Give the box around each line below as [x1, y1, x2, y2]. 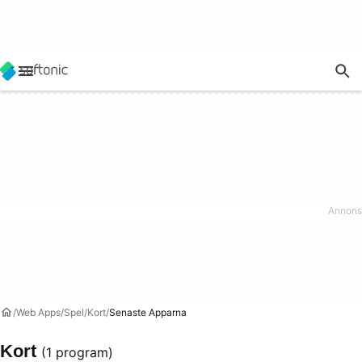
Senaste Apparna [109, 306, 187, 318]
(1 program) [41, 344, 113, 360]
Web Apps [16, 306, 61, 318]
